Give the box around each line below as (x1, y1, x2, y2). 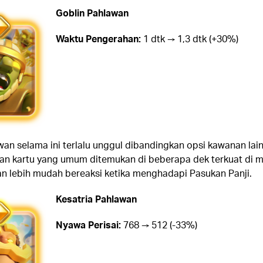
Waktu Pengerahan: (55, 32, 141, 45)
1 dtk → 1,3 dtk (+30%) (140, 32, 238, 45)
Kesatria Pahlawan (55, 192, 137, 205)
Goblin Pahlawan (55, 6, 129, 19)
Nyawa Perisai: (55, 218, 121, 231)
